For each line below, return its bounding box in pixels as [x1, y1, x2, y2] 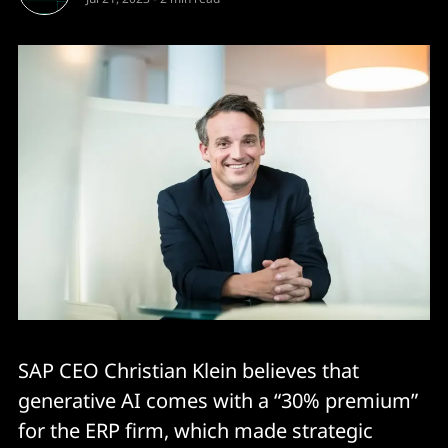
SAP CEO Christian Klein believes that [18, 356, 359, 384]
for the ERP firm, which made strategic [18, 416, 373, 444]
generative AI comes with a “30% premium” [18, 386, 418, 414]
